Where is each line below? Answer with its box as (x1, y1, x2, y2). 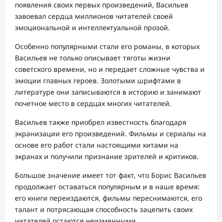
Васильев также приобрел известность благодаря (15, 117, 186, 127)
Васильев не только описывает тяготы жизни (15, 53, 170, 63)
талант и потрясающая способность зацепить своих (15, 205, 193, 215)
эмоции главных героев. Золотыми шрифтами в (15, 76, 181, 86)
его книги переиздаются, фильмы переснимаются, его (15, 193, 202, 203)
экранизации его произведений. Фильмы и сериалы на (15, 129, 206, 139)
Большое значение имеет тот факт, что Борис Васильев (15, 170, 206, 180)
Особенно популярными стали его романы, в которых (15, 42, 200, 52)
